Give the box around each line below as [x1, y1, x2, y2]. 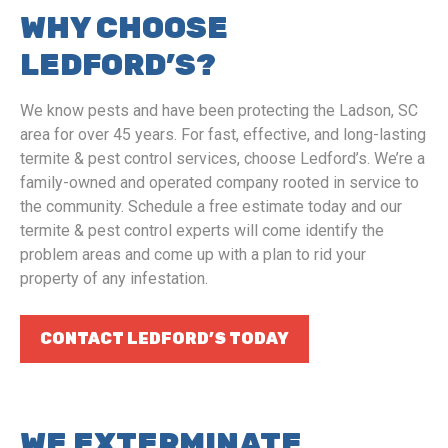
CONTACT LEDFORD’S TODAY [40, 329, 289, 348]
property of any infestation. [20, 269, 208, 288]
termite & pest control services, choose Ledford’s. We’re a [20, 149, 425, 168]
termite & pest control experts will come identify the [20, 221, 384, 240]
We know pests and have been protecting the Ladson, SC [20, 101, 418, 120]
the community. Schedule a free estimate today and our [20, 197, 402, 216]
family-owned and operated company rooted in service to [20, 173, 419, 192]
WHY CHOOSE [20, 10, 228, 46]
